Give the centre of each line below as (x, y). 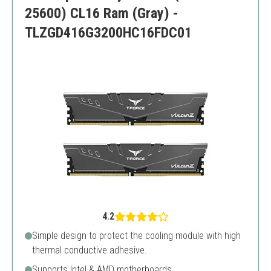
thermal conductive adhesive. (90, 250)
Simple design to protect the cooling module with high (136, 236)
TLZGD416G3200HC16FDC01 (108, 33)
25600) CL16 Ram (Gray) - (102, 13)
